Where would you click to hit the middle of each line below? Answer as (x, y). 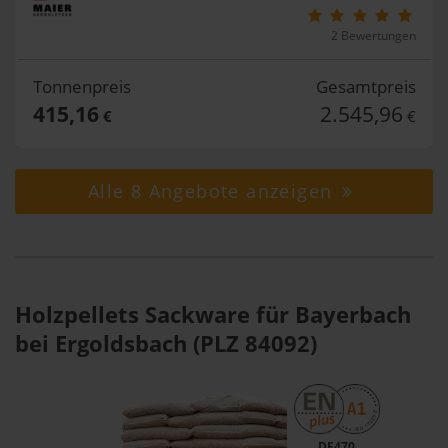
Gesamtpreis (365, 86)
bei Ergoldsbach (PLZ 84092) (166, 343)
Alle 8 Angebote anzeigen (213, 191)
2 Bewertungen (373, 35)
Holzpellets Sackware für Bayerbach (213, 314)
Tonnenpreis (81, 86)
